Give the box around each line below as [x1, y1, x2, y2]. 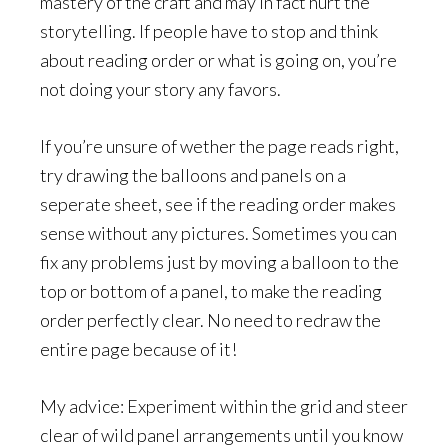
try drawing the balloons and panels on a [40, 164, 346, 186]
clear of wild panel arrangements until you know [40, 424, 403, 446]
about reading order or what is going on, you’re [40, 49, 397, 71]
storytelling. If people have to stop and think [40, 20, 378, 42]
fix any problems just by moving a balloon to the [40, 251, 399, 273]
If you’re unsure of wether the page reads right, [40, 135, 399, 157]
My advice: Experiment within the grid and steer [40, 395, 408, 417]
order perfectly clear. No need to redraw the [40, 309, 381, 331]
